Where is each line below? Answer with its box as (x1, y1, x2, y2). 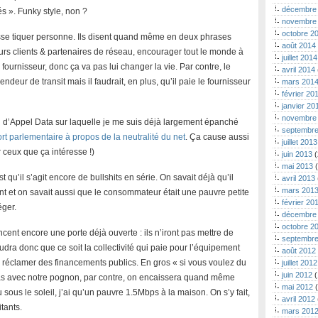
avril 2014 (282, 65, 315, 74)
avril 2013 (282, 174, 315, 182)
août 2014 (282, 41, 316, 50)
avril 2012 (282, 295, 315, 303)
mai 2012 (282, 283, 313, 291)
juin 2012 (282, 270, 312, 279)
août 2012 (282, 246, 316, 255)
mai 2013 (282, 162, 313, 170)
